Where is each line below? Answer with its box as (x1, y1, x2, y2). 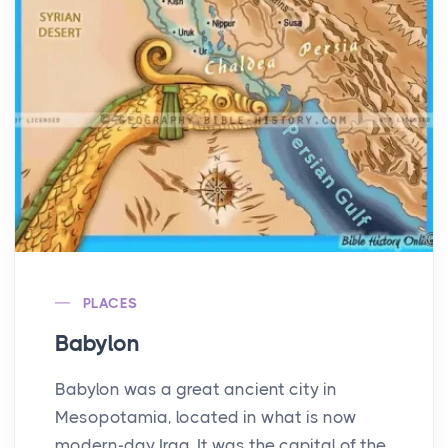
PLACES (83, 294, 138, 311)
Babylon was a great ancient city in (55, 378, 337, 399)
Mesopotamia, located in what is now (55, 406, 357, 427)
